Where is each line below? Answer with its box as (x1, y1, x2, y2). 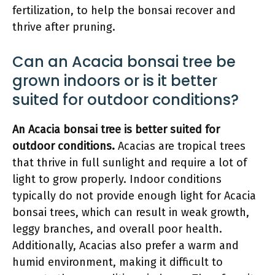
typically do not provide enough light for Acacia (12, 188, 256, 203)
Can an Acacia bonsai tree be (12, 51, 236, 72)
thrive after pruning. (12, 20, 115, 34)
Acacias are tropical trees (115, 139, 246, 153)
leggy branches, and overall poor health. (12, 222, 222, 236)
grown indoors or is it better (12, 70, 217, 91)
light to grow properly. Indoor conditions (12, 172, 222, 186)
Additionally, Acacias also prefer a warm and (12, 238, 239, 252)
